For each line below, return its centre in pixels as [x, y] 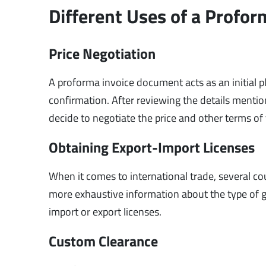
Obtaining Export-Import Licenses [152, 147]
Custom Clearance [104, 241]
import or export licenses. [105, 211]
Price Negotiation [102, 53]
